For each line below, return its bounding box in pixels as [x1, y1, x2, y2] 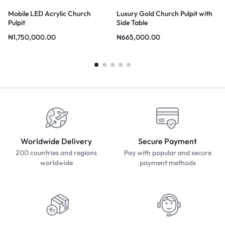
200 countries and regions [16, 148, 97, 157]
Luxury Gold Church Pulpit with [117, 9, 212, 18]
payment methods [139, 158, 196, 167]
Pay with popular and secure [124, 148, 211, 157]
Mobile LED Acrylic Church [8, 9, 91, 18]
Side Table [117, 18, 148, 27]
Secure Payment [138, 136, 197, 146]
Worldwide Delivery [21, 136, 92, 146]
